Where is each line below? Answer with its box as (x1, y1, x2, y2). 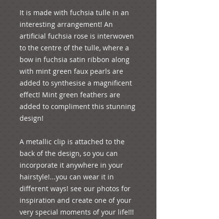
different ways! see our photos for (20, 183, 131, 193)
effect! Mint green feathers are (20, 89, 120, 99)
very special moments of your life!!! (20, 207, 136, 217)
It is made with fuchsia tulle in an (20, 7, 129, 17)
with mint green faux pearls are (20, 66, 123, 76)
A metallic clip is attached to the (20, 136, 125, 146)
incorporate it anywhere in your (20, 160, 123, 170)
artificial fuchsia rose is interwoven (20, 31, 134, 41)
